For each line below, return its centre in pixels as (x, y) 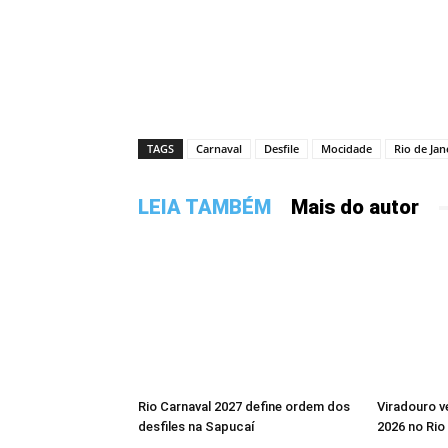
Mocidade (346, 149)
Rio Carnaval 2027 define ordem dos (244, 407)
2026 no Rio (411, 427)
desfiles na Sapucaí (196, 427)
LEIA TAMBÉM (204, 207)
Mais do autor (355, 207)
